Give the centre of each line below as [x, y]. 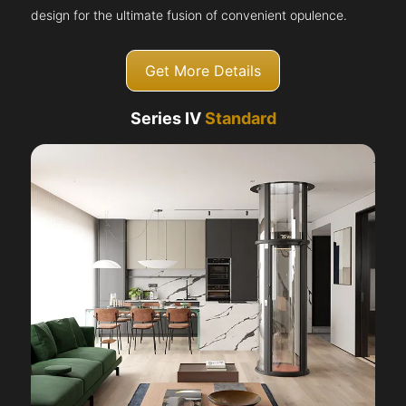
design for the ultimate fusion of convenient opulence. [189, 15]
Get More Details [203, 71]
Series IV [167, 119]
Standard [240, 119]
